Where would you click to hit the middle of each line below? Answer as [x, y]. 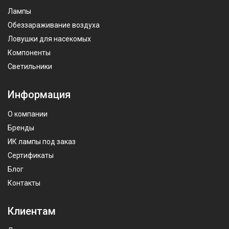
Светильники [30, 66]
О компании [28, 114]
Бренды [21, 128]
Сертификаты [31, 155]
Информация [39, 94]
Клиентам [32, 211]
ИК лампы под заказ [42, 141]
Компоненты [29, 52]
